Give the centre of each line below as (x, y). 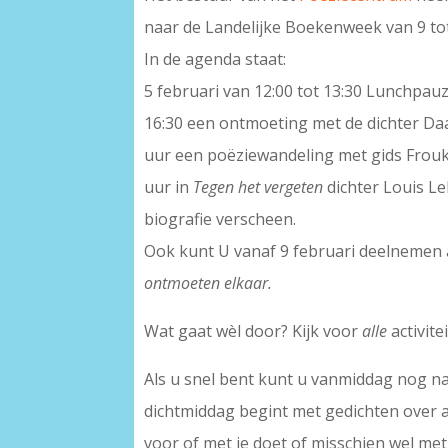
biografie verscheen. (220, 219)
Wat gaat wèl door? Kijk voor (253, 331)
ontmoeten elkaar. (208, 283)
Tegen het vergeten (260, 187)
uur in (169, 187)
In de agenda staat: (215, 59)
